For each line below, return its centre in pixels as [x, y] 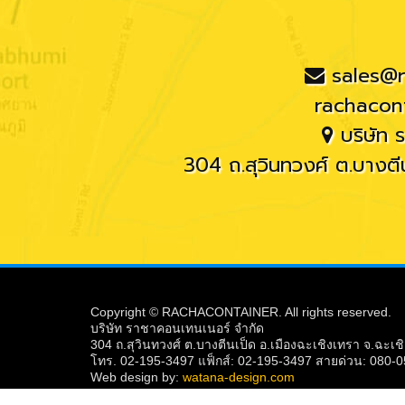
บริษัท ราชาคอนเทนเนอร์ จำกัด [178, 328]
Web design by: [137, 377]
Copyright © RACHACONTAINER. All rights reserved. [241, 311]
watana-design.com [239, 377]
